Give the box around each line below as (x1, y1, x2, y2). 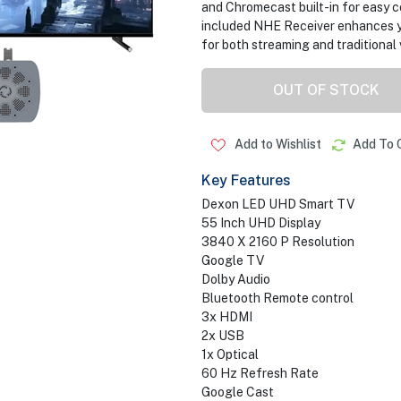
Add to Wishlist (231, 137, 321, 151)
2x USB (200, 328, 244, 343)
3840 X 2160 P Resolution (200, 235, 354, 249)
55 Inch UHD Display (200, 216, 320, 230)
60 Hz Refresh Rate (200, 366, 319, 380)
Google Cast (200, 385, 274, 399)
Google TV (200, 253, 264, 268)
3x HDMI (200, 310, 252, 324)
